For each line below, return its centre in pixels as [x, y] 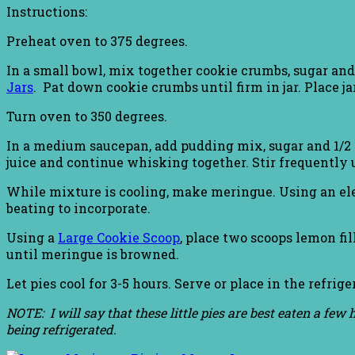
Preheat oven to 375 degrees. [97, 41]
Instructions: [47, 12]
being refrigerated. [63, 330]
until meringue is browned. [93, 254]
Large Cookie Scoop [119, 238]
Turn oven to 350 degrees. [87, 116]
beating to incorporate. [78, 208]
